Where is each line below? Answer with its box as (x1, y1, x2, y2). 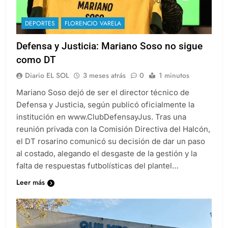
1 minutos (159, 70, 189, 81)
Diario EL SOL (25, 70, 69, 81)
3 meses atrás (83, 70, 126, 81)
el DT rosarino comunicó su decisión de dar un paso (16, 136, 205, 147)
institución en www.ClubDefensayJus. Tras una (16, 112, 186, 122)
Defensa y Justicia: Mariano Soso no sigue (16, 40, 203, 52)
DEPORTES (25, 19, 55, 28)
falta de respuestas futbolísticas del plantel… (16, 161, 179, 171)
